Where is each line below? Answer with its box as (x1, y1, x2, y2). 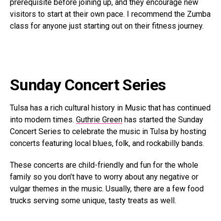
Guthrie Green (76, 115, 122, 125)
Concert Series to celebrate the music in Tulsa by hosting (10, 127, 206, 137)
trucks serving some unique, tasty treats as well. (10, 196, 176, 206)
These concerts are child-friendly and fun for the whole (10, 160, 198, 170)
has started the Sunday (122, 115, 203, 125)
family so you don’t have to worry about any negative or (10, 172, 198, 182)
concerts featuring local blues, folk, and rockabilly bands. (10, 139, 204, 148)
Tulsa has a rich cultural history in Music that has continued (10, 103, 211, 113)
